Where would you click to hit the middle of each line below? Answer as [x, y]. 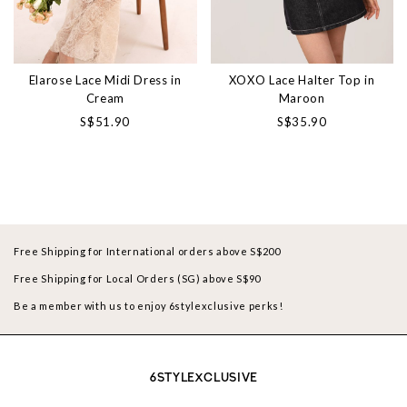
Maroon [302, 99]
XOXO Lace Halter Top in [302, 80]
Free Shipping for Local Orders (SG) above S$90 [137, 279]
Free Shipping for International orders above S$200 [147, 252]
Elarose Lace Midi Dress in [105, 80]
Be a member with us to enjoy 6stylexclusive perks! [149, 306]
